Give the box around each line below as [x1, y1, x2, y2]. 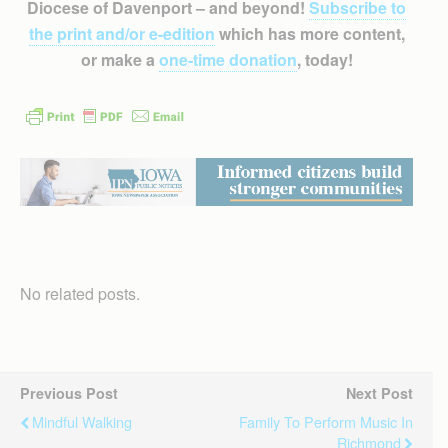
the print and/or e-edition [28, 21, 215, 45]
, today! [296, 47, 353, 71]
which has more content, [214, 21, 405, 45]
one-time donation [158, 47, 297, 71]
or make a [80, 47, 159, 71]
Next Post [346, 383, 413, 404]
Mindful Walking [32, 411, 132, 433]
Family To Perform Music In [239, 411, 413, 433]
